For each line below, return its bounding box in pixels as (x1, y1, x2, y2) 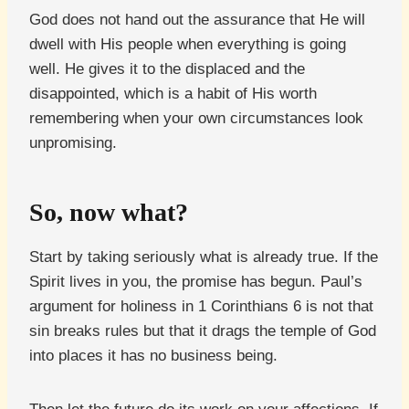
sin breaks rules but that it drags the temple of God (29, 322, 376, 341)
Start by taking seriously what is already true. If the (29, 248, 378, 267)
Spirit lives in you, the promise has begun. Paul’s (29, 273, 362, 291)
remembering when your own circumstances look (29, 110, 363, 128)
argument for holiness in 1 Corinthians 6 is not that (29, 298, 373, 316)
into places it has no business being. (29, 347, 278, 365)
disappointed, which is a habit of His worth (29, 85, 317, 103)
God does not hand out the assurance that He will (29, 11, 365, 29)
